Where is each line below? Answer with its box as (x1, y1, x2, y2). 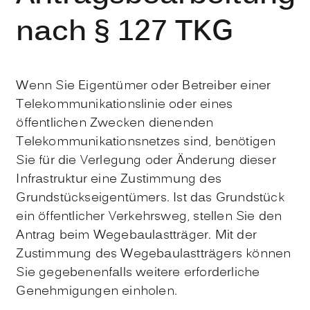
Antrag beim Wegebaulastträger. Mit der (16, 226, 257, 245)
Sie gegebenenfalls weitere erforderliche (16, 263, 260, 282)
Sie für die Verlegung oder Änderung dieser (16, 151, 276, 170)
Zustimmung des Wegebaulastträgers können (16, 244, 291, 264)
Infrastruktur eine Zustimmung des (16, 170, 221, 189)
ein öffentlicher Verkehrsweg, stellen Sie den (16, 207, 282, 226)
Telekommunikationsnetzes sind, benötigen (16, 132, 276, 152)
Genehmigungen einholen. (16, 282, 177, 301)
